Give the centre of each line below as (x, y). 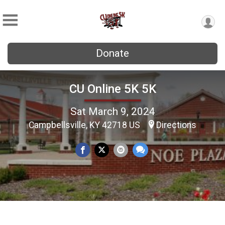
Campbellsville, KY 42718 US (85, 125)
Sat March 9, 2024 (113, 111)
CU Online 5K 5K (113, 89)
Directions (176, 125)
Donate (113, 53)
